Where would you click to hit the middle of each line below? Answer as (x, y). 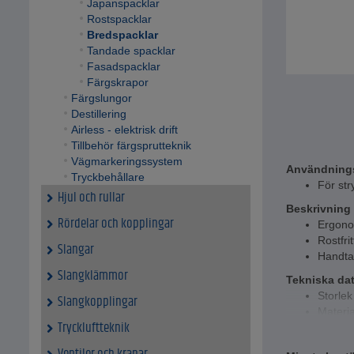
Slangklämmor (93, 276)
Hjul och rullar (91, 198)
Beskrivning (318, 209)
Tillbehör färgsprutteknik (131, 146)
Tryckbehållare (107, 177)
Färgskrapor (117, 83)
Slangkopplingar (98, 302)
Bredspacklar (122, 35)
